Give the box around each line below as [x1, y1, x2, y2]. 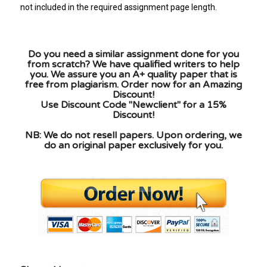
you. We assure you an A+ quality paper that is [29, 69, 237, 81]
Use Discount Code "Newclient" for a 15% [40, 99, 226, 111]
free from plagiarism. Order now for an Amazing [24, 79, 242, 91]
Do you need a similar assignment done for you [27, 48, 239, 61]
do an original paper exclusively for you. [44, 139, 223, 152]
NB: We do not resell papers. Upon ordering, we [24, 129, 242, 142]
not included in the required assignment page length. [20, 2, 219, 13]
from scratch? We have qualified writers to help [27, 58, 240, 71]
